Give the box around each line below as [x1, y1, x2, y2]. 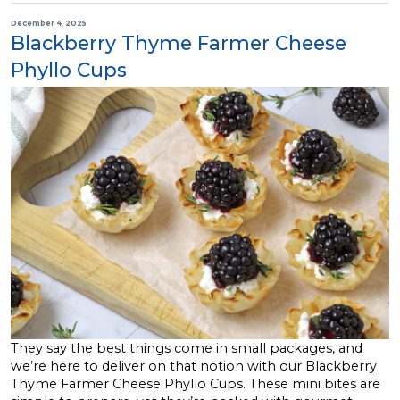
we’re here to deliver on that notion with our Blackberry [11, 357, 377, 374]
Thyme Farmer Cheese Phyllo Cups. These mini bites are [11, 375, 380, 392]
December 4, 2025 [11, 18, 87, 28]
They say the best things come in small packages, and [11, 339, 362, 356]
